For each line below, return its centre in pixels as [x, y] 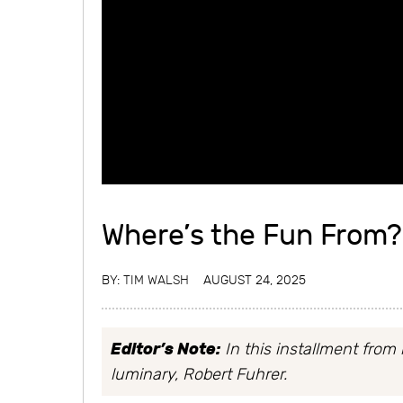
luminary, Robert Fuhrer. [199, 374]
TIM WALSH [156, 279]
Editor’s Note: [166, 349]
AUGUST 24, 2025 [255, 279]
